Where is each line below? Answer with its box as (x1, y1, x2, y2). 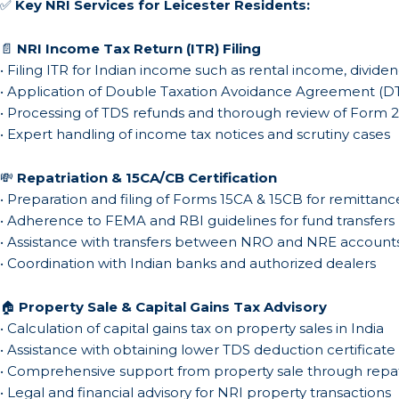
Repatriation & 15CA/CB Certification (17, 169, 277, 186)
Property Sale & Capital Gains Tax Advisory (19, 298, 327, 315)
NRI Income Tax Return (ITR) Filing (17, 40, 261, 57)
